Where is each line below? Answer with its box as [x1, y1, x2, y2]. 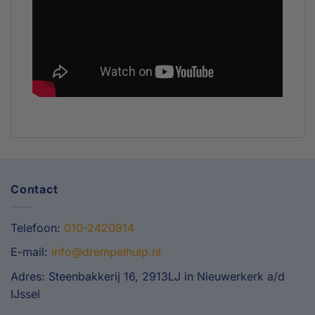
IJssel [11, 287, 40, 302]
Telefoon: [11, 220, 64, 235]
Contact [11, 182, 58, 197]
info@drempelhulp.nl [51, 245, 161, 259]
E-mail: [11, 245, 51, 259]
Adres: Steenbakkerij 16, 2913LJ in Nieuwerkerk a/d [11, 269, 285, 284]
